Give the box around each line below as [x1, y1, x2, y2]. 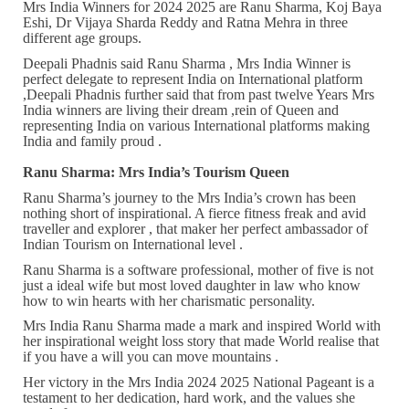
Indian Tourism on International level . [23, 236, 243, 252]
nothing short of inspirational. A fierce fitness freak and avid [23, 204, 366, 221]
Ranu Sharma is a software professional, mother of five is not [23, 261, 373, 278]
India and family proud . [23, 132, 162, 149]
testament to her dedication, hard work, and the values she [23, 389, 355, 405]
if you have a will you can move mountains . [23, 349, 278, 365]
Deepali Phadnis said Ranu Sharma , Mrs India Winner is [23, 55, 351, 71]
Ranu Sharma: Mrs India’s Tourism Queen [23, 164, 289, 181]
